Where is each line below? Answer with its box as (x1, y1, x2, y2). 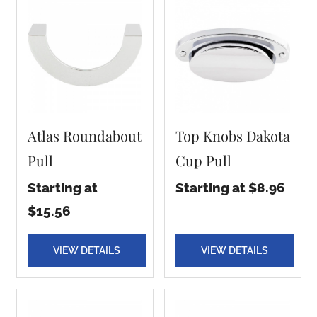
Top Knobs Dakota (175, 126, 290, 145)
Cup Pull (175, 151, 231, 170)
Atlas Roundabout (27, 126, 142, 145)
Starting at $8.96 (175, 180, 285, 195)
